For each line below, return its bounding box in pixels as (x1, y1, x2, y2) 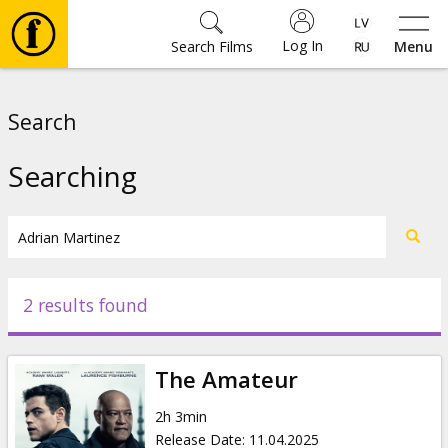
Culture (40, 260, 111, 287)
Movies (40, 83, 106, 110)
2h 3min (154, 406, 207, 426)
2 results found (22, 293, 148, 317)
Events (40, 319, 103, 346)
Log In (281, 36, 323, 55)
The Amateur (154, 363, 298, 395)
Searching (7, 157, 137, 195)
